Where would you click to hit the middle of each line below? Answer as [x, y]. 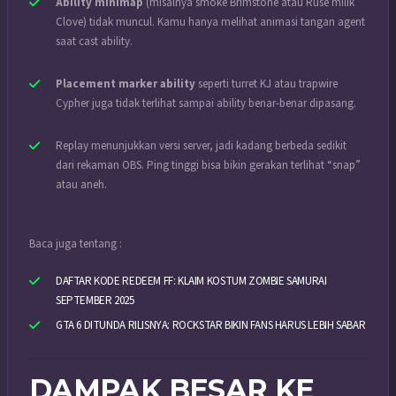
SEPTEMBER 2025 [95, 300]
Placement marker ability [126, 84]
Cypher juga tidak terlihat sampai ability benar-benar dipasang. [206, 103]
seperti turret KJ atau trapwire [267, 84]
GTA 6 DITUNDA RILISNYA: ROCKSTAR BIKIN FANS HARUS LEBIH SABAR [211, 326]
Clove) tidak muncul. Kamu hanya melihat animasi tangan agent [210, 22]
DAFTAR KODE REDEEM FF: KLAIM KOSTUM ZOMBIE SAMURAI [191, 281]
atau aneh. [81, 184]
